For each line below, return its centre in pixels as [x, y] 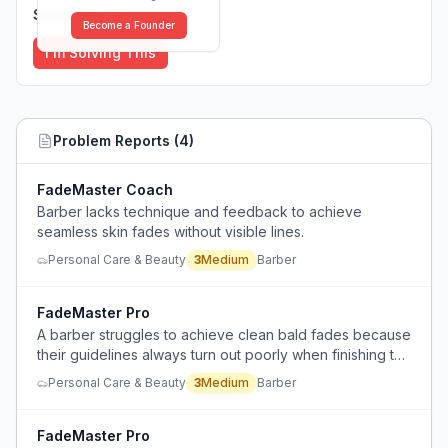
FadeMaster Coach [105, 189]
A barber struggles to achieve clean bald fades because [224, 334]
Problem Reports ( [116, 140]
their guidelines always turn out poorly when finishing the [224, 354]
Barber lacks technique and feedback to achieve [199, 211]
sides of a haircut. [95, 374]
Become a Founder [128, 25]
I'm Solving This [100, 52]
